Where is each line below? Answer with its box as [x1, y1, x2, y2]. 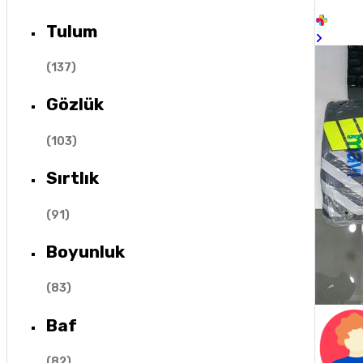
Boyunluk [45, 241, 125, 263]
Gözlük [45, 94, 104, 115]
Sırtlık [45, 168, 99, 189]
